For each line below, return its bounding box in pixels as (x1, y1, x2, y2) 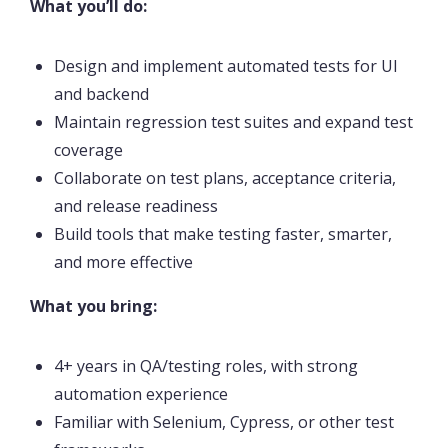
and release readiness (54, 195, 218, 218)
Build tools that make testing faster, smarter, (54, 223, 392, 246)
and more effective (54, 251, 193, 274)
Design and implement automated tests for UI (54, 55, 398, 78)
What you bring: (30, 295, 157, 318)
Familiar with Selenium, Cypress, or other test (54, 411, 394, 434)
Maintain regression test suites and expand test (54, 111, 413, 134)
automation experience (54, 383, 228, 406)
